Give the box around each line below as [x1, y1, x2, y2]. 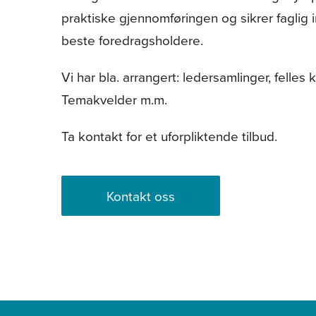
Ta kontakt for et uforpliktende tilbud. [61, 126, 277, 145]
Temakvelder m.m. [61, 90, 167, 109]
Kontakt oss [106, 186, 175, 205]
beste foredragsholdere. [61, 30, 203, 49]
